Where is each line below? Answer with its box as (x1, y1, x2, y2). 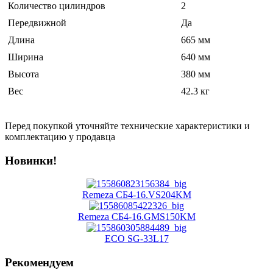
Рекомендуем (5, 256, 74, 269)
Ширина (8, 51, 43, 62)
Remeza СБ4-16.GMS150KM (77, 211, 196, 222)
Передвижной (8, 17, 66, 28)
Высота (8, 68, 39, 79)
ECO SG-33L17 (104, 233, 169, 244)
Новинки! (5, 154, 57, 167)
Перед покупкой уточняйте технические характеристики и (5, 120, 250, 131)
